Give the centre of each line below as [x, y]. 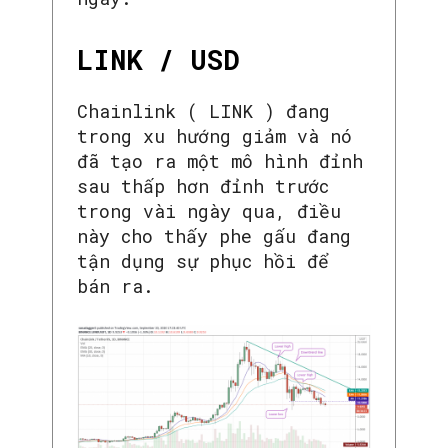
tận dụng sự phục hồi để [203, 261]
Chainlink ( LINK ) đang [203, 111]
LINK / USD [158, 60]
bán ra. [115, 286]
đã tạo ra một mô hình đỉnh [220, 161]
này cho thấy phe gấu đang [214, 236]
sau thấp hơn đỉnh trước [203, 186]
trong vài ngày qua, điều [209, 211]
